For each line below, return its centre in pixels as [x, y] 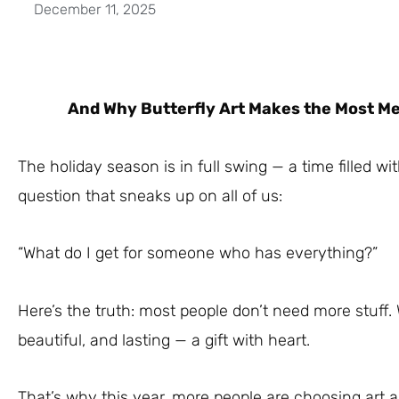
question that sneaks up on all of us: [150, 195]
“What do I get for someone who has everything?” [198, 253]
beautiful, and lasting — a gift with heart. [164, 340]
